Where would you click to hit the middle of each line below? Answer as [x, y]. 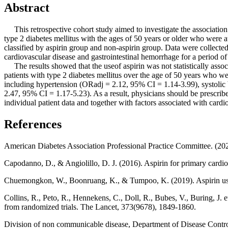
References [33, 124]
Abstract [27, 8]
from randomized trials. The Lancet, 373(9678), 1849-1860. [100, 207]
